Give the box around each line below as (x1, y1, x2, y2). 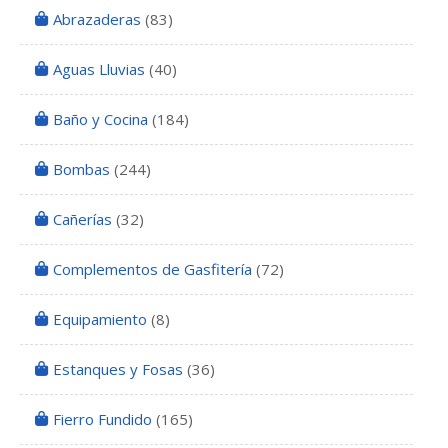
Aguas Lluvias (53, 59, 145, 80)
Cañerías (53, 209, 112, 230)
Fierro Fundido (53, 409, 152, 430)
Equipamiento (53, 309, 147, 330)
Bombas (53, 159, 110, 180)
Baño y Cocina (53, 109, 148, 130)
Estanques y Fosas (53, 359, 183, 380)
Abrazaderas (53, 9, 141, 30)
